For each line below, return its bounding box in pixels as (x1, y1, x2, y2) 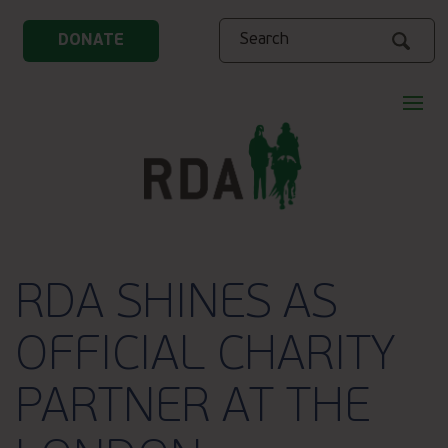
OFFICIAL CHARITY (15, 332, 395, 381)
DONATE (58, 33, 124, 49)
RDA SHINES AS (15, 280, 337, 329)
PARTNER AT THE (15, 384, 370, 433)
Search (208, 20, 259, 39)
